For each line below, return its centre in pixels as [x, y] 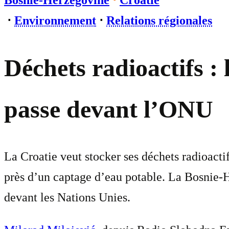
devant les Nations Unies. [67, 198]
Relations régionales [159, 20]
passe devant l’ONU [109, 109]
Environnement [55, 20]
